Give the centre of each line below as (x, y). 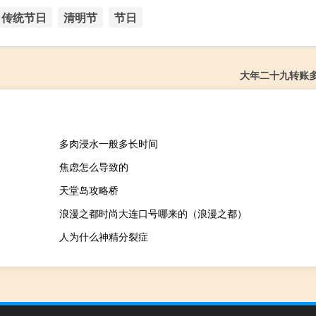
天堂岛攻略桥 (89, 189)
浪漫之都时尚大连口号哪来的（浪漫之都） (153, 213)
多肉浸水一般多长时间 (108, 143)
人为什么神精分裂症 (103, 236)
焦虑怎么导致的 (93, 166)
